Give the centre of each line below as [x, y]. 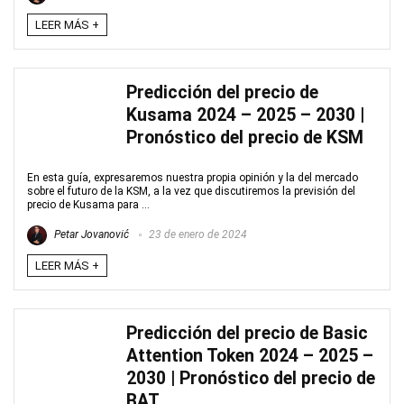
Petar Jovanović [90, 235]
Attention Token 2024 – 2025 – [250, 356]
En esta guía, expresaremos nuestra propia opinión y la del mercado [193, 178]
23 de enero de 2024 [197, 235]
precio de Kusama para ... [88, 205]
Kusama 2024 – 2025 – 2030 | [245, 115]
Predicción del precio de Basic [247, 333]
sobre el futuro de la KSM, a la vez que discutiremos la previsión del [191, 191]
